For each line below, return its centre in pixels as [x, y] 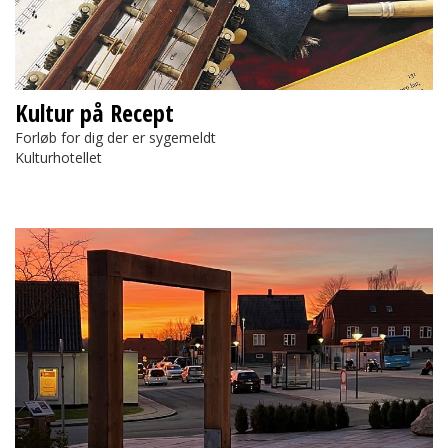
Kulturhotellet [58, 158]
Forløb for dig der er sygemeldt [115, 138]
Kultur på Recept [94, 113]
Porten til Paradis [70, 238]
